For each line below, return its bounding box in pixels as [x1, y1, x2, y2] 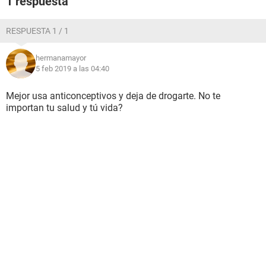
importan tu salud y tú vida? [6, 102, 123, 113]
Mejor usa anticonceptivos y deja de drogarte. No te [6, 90, 220, 102]
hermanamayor [36, 53, 86, 62]
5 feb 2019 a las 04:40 [36, 64, 109, 73]
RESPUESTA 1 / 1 [6, 26, 69, 36]
